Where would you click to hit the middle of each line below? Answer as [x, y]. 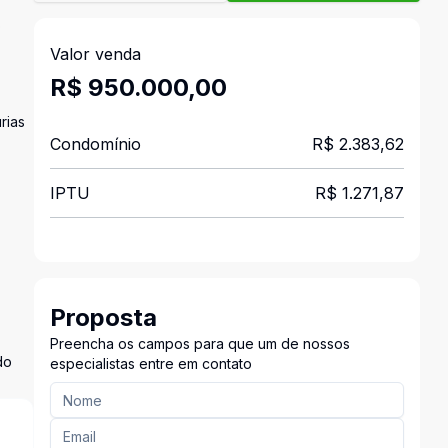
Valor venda [95, 54]
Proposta [103, 317]
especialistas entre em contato [150, 363]
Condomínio [95, 144]
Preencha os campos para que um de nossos [199, 343]
